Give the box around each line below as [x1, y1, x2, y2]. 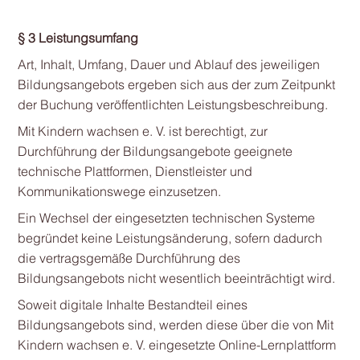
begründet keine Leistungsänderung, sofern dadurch [17, 230, 322, 246]
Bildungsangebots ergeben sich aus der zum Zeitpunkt [17, 76, 335, 92]
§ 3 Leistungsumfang [17, 30, 138, 46]
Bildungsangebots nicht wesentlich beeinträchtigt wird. [17, 270, 335, 286]
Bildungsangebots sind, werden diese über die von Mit [17, 317, 333, 333]
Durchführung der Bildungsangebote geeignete [17, 143, 292, 159]
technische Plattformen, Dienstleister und [17, 163, 252, 179]
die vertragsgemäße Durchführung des [17, 250, 240, 266]
